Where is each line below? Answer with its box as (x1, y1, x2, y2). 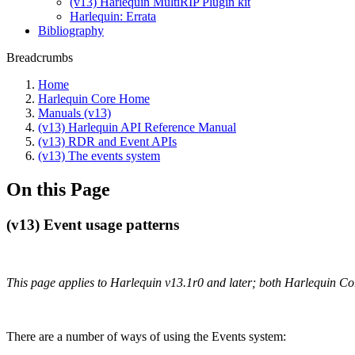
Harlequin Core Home (38, 91, 150, 105)
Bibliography (38, 23, 104, 37)
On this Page (6, 178, 110, 200)
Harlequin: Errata (70, 9, 156, 23)
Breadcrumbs (6, 50, 73, 64)
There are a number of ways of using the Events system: (6, 329, 286, 343)
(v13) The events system (38, 148, 160, 162)
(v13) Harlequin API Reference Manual (38, 120, 236, 134)
